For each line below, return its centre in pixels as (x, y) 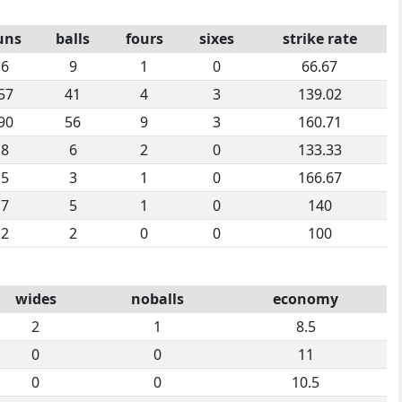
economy (306, 298)
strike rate (319, 38)
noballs (157, 298)
